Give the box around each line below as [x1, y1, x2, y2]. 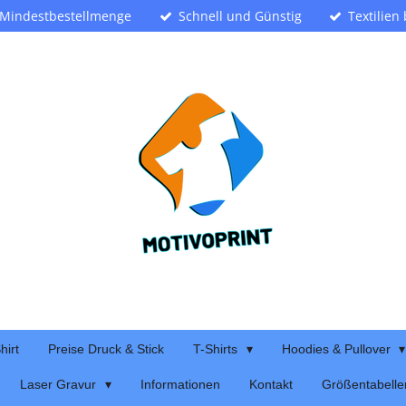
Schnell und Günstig [178, 7, 302, 24]
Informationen [140, 377, 220, 391]
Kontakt [249, 377, 293, 391]
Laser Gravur [20, 377, 101, 391]
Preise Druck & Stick [47, 342, 164, 356]
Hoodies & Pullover [281, 342, 394, 356]
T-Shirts [192, 342, 241, 356]
